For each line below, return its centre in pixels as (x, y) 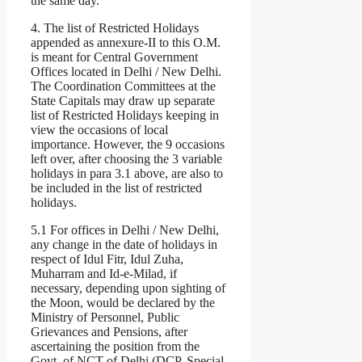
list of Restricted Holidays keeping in (125, 116)
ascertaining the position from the (115, 347)
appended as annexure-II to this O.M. (126, 43)
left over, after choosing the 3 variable (126, 159)
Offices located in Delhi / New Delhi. (126, 72)
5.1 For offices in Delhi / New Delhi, (125, 230)
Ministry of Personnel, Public (105, 318)
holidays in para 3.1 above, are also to (127, 174)
